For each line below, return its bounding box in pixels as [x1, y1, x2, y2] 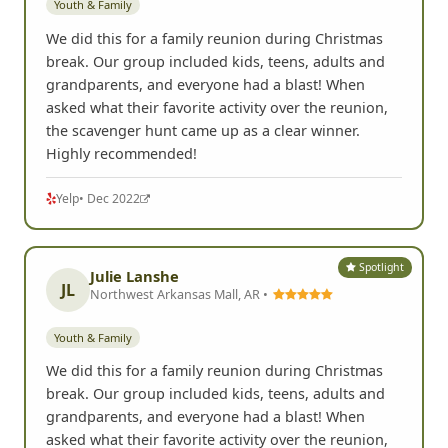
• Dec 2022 [79, 189, 140, 207]
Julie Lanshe [90, 265, 179, 286]
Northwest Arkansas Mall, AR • [90, 284, 271, 303]
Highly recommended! [46, 143, 197, 163]
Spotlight [356, 260, 405, 275]
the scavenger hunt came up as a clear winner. [46, 120, 360, 140]
